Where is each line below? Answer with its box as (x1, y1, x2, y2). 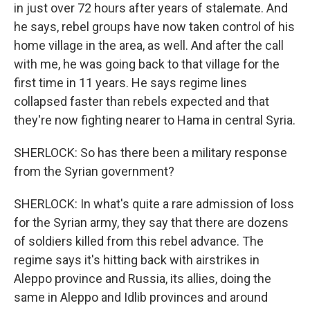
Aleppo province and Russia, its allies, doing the (14, 271, 271, 286)
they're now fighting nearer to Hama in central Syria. (14, 113, 295, 127)
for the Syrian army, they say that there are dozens (14, 215, 289, 230)
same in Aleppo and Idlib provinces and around (14, 290, 268, 304)
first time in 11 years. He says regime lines (14, 75, 247, 90)
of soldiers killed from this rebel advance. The (14, 234, 264, 248)
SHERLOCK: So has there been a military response (14, 145, 287, 160)
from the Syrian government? (14, 164, 174, 179)
